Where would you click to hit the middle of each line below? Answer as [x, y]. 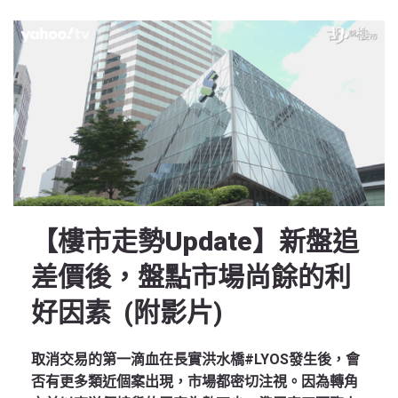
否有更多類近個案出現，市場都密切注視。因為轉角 [195, 382]
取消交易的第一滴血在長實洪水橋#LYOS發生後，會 [195, 359]
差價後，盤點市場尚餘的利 [191, 277]
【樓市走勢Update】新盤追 [195, 241]
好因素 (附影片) [127, 312]
